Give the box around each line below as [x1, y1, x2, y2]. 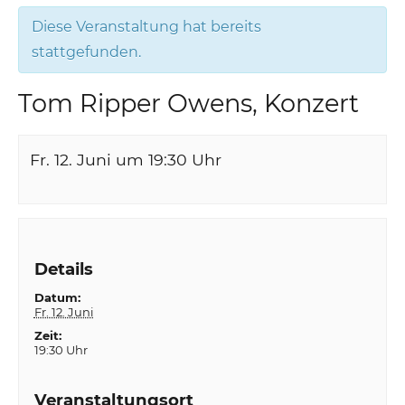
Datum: [33, 290, 80, 306]
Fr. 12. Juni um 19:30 [30, 149, 188, 169]
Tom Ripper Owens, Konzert [18, 88, 360, 118]
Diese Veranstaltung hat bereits [32, 17, 262, 35]
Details [33, 259, 93, 280]
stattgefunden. [32, 42, 142, 61]
